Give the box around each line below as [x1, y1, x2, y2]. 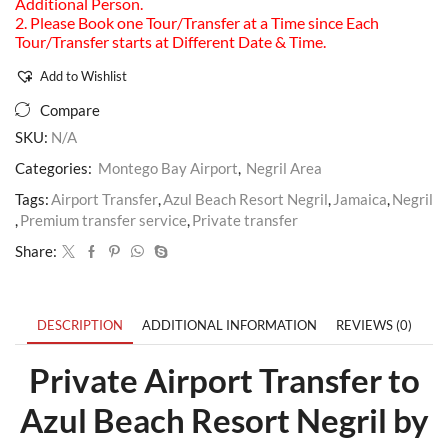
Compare [40, 100, 100, 119]
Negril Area [246, 158, 322, 177]
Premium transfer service [20, 210, 187, 229]
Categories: [15, 158, 95, 177]
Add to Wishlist [40, 68, 127, 85]
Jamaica [333, 189, 387, 208]
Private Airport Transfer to [28, 359, 420, 400]
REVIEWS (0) [335, 316, 412, 333]
